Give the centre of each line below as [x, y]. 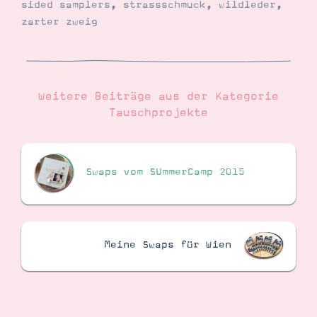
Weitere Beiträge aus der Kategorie [158, 97]
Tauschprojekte [158, 113]
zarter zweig [59, 22]
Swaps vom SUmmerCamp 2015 [166, 172]
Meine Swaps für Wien [167, 244]
